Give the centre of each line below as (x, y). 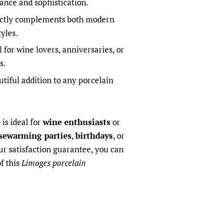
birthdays (94, 136)
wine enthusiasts (77, 122)
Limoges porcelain (54, 163)
